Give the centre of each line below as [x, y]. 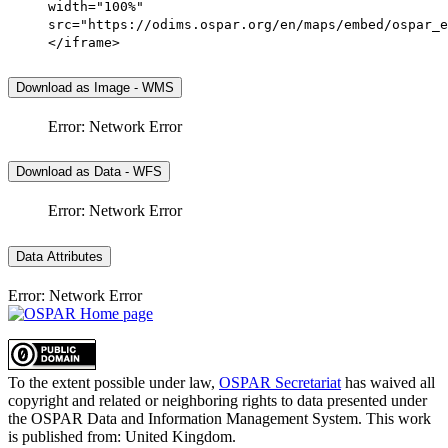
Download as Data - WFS [89, 172]
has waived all [388, 383]
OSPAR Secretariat [280, 383]
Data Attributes [59, 257]
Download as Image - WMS [95, 87]
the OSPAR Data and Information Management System [183, 419]
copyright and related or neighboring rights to [152, 401]
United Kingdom [178, 437]
